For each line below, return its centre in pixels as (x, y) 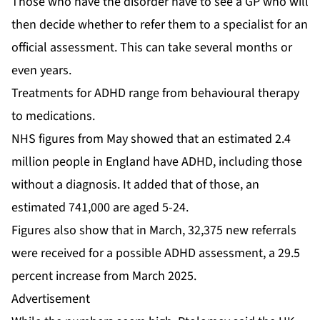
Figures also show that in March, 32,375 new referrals (154, 230)
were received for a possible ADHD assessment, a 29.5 (156, 253)
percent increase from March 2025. (104, 276)
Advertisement (51, 299)
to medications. (53, 116)
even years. (41, 70)
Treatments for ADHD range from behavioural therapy (155, 93)
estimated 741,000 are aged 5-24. (100, 207)
